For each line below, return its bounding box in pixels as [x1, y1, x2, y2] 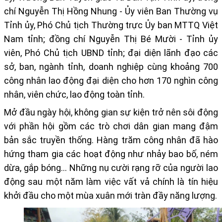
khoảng [170, 61, 203, 72]
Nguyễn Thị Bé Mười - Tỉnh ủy [89, 34, 219, 45]
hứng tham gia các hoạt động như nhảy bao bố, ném [4, 149, 218, 160]
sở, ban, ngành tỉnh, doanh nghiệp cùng [4, 61, 170, 72]
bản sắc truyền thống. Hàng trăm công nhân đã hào [4, 135, 218, 146]
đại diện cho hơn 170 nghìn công [86, 75, 219, 86]
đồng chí [49, 34, 90, 45]
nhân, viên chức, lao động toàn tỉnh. [4, 89, 145, 100]
